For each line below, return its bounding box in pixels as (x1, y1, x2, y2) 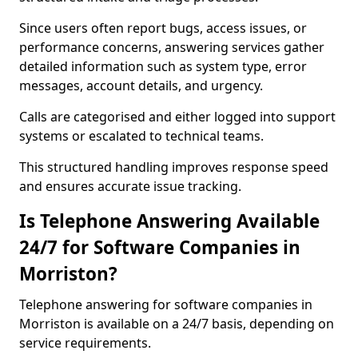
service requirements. (19, 334, 151, 352)
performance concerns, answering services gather (19, 38, 324, 56)
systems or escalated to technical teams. (19, 127, 264, 145)
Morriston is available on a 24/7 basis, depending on (19, 315, 334, 332)
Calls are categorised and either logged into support (19, 108, 336, 125)
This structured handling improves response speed (19, 158, 328, 176)
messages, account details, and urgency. (19, 77, 263, 94)
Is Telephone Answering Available (19, 209, 320, 233)
